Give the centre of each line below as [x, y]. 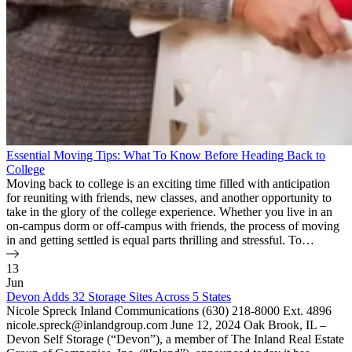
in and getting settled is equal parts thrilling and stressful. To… [160, 240]
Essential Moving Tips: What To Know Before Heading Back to [166, 155]
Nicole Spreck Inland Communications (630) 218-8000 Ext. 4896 [169, 310]
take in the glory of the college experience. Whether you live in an [169, 211]
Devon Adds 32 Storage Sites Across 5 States [119, 296]
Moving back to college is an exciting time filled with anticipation [168, 183]
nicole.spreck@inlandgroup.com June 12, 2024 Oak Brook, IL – [166, 324]
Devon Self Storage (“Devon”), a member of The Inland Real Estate [175, 339]
